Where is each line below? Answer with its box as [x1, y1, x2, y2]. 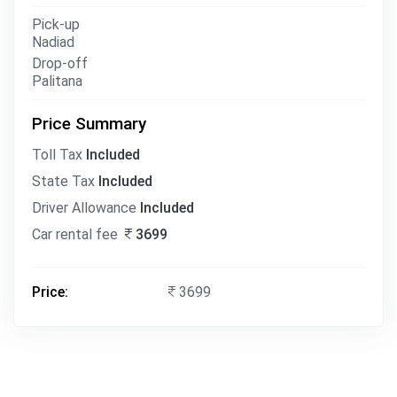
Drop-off [32, 55, 88, 72]
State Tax [32, 173, 98, 190]
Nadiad [32, 34, 74, 51]
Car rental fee [32, 226, 121, 243]
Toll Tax [32, 146, 86, 163]
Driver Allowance [32, 199, 140, 216]
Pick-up [32, 16, 80, 33]
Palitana [32, 73, 82, 90]
